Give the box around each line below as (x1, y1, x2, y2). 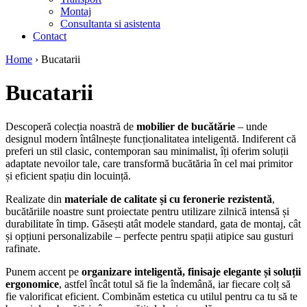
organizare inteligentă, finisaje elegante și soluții (82, 265, 301, 278)
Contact (33, 30, 66, 42)
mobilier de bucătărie (136, 120, 235, 132)
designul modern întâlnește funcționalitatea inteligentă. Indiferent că (5, 132, 296, 145)
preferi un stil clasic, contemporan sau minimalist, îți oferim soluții (5, 145, 288, 157)
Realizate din (5, 193, 64, 205)
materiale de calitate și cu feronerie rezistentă (64, 193, 272, 205)
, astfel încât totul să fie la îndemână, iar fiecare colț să (59, 278, 291, 290)
